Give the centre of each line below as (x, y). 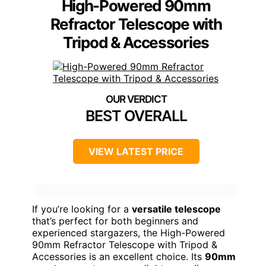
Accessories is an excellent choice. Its (118, 256)
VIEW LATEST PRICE (136, 151)
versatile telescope (176, 209)
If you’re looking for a (82, 209)
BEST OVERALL (136, 115)
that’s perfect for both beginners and (115, 221)
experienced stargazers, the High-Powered (129, 232)
